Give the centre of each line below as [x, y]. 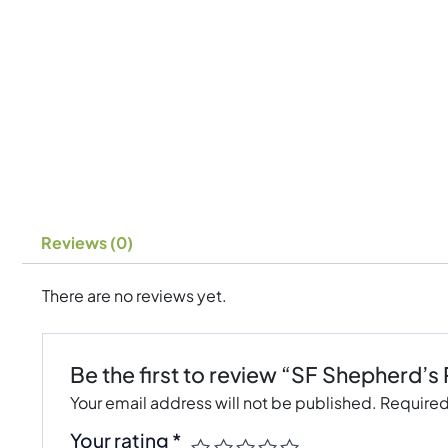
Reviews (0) [87, 242]
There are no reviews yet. [134, 295]
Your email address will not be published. [223, 402]
